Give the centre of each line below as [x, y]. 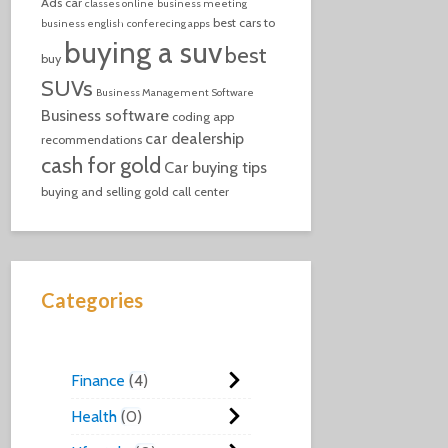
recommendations [91, 140]
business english [82, 24]
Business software [105, 115]
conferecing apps [168, 24]
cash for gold [101, 165]
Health [94, 417]
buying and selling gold [105, 192]
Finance [98, 381]
